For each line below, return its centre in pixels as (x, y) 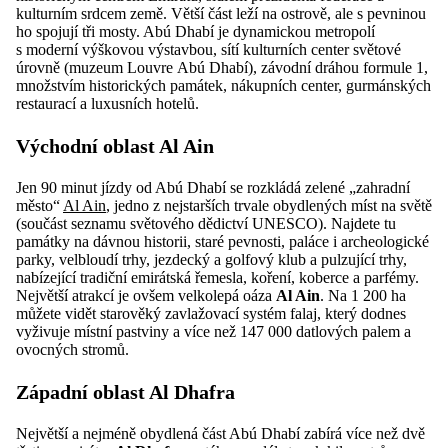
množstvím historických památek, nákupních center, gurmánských (223, 86)
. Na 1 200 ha (363, 296)
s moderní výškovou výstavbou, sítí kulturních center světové (208, 50)
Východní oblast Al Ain (115, 146)
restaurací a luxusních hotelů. (107, 104)
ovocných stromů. (72, 350)
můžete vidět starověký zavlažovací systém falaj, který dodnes (211, 314)
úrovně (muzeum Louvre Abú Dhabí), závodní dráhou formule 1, (222, 68)
